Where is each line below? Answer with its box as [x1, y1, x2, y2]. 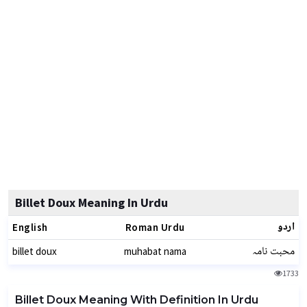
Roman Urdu [125, 221, 185, 234]
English [12, 221, 48, 234]
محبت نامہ [252, 243, 295, 261]
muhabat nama [123, 245, 186, 258]
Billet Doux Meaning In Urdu [15, 195, 168, 210]
